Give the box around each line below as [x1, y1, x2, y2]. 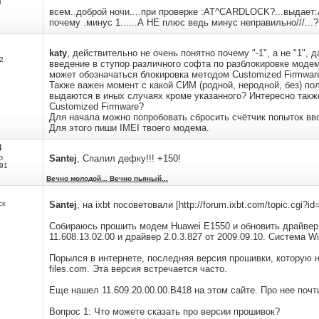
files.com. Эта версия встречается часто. [49, 263, 227, 274]
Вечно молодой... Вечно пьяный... [46, 174, 168, 182]
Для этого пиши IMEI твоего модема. [49, 122, 209, 133]
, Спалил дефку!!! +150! [77, 153, 181, 164]
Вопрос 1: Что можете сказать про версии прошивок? [49, 306, 280, 317]
